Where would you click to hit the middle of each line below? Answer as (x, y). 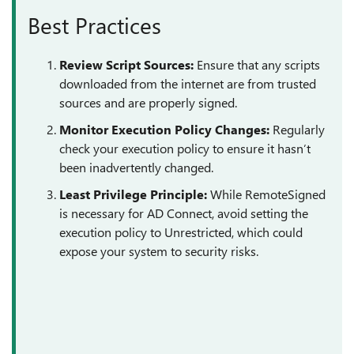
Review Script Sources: (126, 64)
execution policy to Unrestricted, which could (181, 232)
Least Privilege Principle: (133, 194)
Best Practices (94, 25)
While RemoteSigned (266, 194)
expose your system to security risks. (159, 251)
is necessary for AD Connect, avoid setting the (184, 213)
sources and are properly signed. (148, 102)
